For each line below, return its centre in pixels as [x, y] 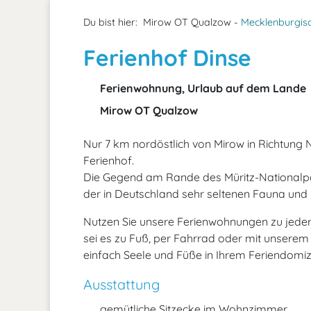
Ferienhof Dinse [167, 58]
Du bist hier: [110, 22]
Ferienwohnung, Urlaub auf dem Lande [202, 88]
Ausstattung [121, 284]
